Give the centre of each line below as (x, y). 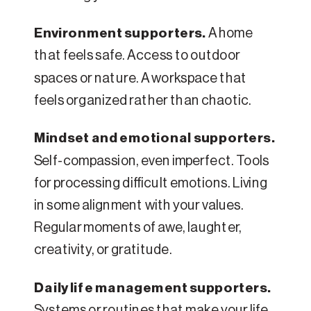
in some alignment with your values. (139, 206)
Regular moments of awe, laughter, (138, 228)
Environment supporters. (121, 34)
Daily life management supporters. (153, 288)
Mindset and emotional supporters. (155, 139)
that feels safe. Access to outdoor (137, 56)
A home (230, 34)
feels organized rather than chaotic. (143, 101)
